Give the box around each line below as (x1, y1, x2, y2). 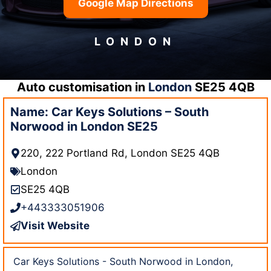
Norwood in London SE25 (10, 119, 158, 134)
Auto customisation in (16, 79, 148, 94)
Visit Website (21, 219, 90, 232)
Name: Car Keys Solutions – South (10, 104, 209, 119)
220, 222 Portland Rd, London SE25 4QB (21, 146, 220, 159)
